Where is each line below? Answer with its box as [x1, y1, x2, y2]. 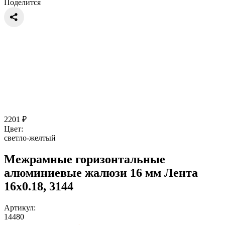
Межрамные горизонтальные [4, 152, 165, 166]
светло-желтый [4, 133, 56, 142]
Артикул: [4, 203, 36, 212]
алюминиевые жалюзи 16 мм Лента [4, 166, 198, 179]
